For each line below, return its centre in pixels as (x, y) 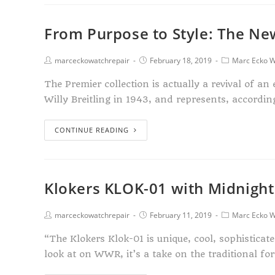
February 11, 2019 (181, 215)
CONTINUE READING (92, 130)
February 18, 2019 (181, 60)
